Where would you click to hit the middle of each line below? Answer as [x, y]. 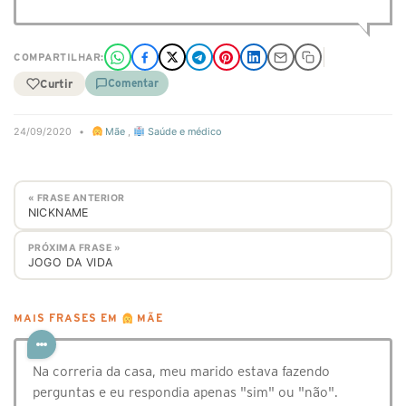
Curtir [56, 83]
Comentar [133, 83]
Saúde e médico [183, 131]
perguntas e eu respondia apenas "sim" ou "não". [185, 392]
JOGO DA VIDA [70, 262]
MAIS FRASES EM [68, 319]
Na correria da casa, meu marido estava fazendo [181, 372]
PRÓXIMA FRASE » [74, 247]
